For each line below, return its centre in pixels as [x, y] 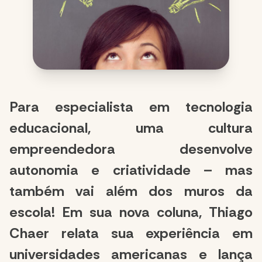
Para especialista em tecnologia [131, 107]
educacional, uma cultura [131, 128]
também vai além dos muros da [131, 191]
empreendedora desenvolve [131, 149]
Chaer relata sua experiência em [131, 233]
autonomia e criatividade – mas [131, 170]
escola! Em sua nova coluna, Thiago [131, 212]
